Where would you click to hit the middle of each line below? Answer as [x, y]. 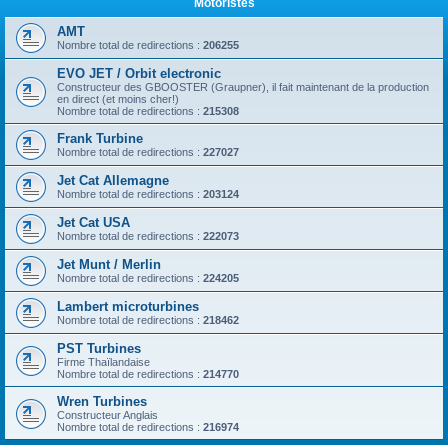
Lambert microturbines [128, 306]
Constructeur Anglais [107, 415]
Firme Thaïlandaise [103, 362]
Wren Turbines [102, 401]
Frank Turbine [100, 138]
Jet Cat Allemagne [113, 180]
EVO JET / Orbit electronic [139, 73]
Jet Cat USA [93, 222]
